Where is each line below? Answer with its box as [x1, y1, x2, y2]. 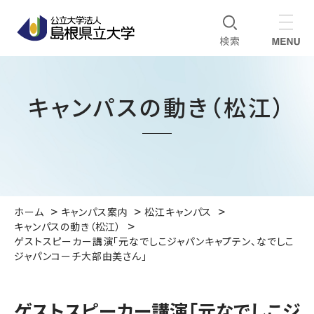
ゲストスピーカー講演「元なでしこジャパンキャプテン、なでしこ [14, 234, 295, 248]
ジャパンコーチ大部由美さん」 [14, 249, 147, 263]
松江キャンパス [144, 205, 212, 219]
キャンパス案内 [60, 205, 128, 219]
